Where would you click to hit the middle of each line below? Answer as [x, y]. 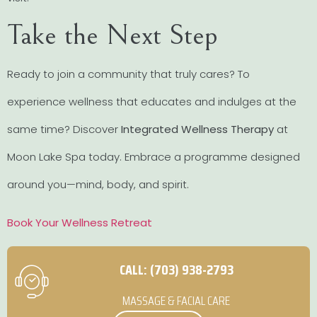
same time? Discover [64, 129]
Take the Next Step [113, 35]
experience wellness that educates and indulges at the [152, 102]
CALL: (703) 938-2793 [176, 269]
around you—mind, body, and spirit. [98, 185]
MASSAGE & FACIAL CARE [176, 300]
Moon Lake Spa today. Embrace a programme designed [154, 157]
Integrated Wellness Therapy [197, 129]
